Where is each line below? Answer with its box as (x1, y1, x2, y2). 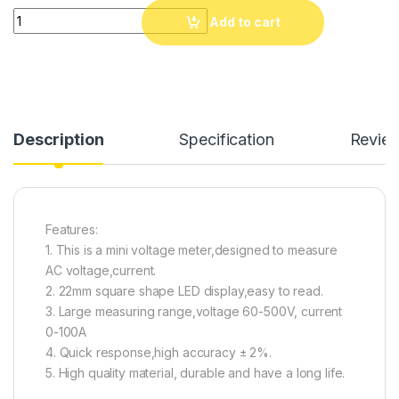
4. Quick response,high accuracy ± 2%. (45, 344, 272, 360)
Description (13, 129, 104, 149)
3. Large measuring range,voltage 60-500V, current (45, 303, 343, 319)
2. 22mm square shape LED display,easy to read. (45, 282, 323, 298)
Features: (45, 221, 98, 237)
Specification (179, 129, 274, 149)
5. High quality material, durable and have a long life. (45, 364, 346, 380)
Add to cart (209, 14, 281, 30)
